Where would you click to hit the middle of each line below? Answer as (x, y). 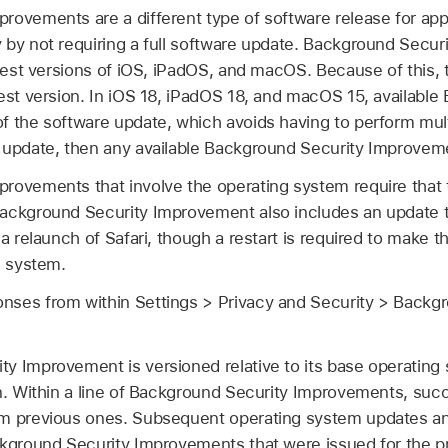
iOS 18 (133, 96)
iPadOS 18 (205, 96)
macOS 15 (325, 96)
